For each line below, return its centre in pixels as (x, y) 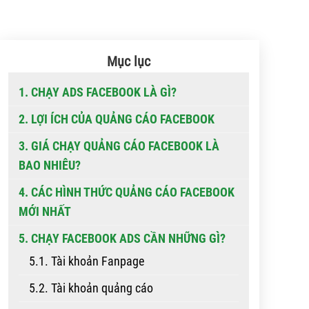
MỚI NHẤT (45, 212)
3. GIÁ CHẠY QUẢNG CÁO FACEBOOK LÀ (119, 146)
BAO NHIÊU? (50, 166)
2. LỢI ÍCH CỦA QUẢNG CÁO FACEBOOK (117, 119)
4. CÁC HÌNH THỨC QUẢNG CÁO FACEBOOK (127, 192)
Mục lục (129, 62)
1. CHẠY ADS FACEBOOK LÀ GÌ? (98, 92)
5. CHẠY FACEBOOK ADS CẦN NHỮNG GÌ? (122, 239)
